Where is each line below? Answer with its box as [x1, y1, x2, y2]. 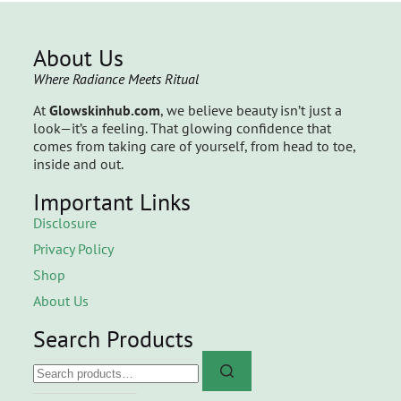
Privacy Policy [32, 240, 114, 259]
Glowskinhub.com [48, 101, 160, 120]
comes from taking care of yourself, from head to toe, [32, 137, 355, 156]
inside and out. [32, 155, 124, 174]
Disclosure [32, 214, 97, 233]
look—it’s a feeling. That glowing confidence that [32, 119, 331, 138]
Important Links [32, 187, 191, 218]
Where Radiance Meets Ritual [32, 70, 199, 89]
